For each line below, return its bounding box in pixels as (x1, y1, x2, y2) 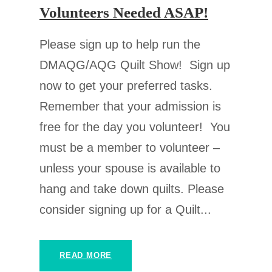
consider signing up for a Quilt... (39, 203, 211, 217)
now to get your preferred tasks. (39, 79, 212, 93)
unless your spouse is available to (39, 161, 220, 175)
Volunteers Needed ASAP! (39, 4, 208, 21)
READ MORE (59, 251, 112, 260)
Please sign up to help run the (39, 38, 200, 52)
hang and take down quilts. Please (39, 182, 224, 196)
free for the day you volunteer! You (39, 120, 230, 134)
